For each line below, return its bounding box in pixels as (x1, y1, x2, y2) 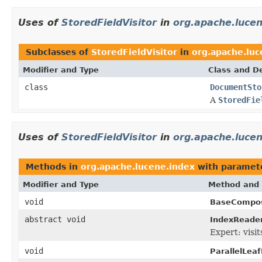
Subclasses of (26, 47, 91, 57)
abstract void (25, 214, 85, 224)
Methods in (26, 161, 81, 171)
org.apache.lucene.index (81, 161, 195, 171)
